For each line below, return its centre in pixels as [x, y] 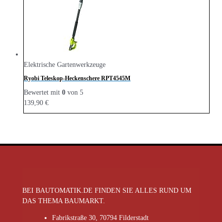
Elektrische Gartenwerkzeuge [65, 64]
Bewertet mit [43, 92]
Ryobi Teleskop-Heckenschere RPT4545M [77, 78]
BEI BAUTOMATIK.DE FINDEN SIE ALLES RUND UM [107, 190]
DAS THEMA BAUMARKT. [63, 201]
